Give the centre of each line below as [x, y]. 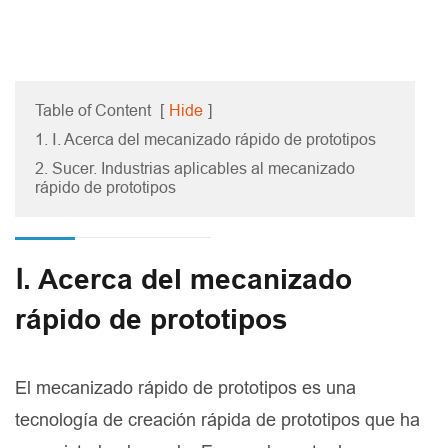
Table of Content [93, 110]
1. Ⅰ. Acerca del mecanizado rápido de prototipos [205, 139]
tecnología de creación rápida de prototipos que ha [217, 420]
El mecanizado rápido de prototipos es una [185, 388]
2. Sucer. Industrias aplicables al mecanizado [195, 168]
